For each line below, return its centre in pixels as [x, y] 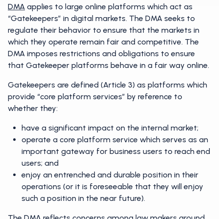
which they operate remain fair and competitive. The [103, 42]
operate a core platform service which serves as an [115, 140]
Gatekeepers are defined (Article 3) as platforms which [108, 85]
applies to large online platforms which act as [109, 7]
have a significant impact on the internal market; [110, 128]
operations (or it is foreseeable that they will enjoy [112, 186]
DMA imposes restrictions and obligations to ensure [101, 54]
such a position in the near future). [83, 198]
